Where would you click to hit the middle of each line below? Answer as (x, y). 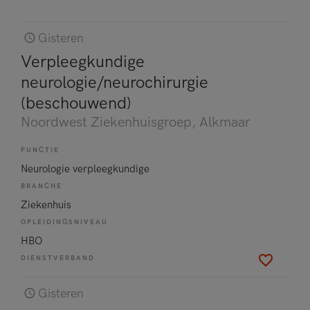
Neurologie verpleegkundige (85, 168)
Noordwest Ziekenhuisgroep (106, 122)
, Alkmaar (221, 122)
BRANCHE (42, 186)
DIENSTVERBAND (58, 258)
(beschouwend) (76, 103)
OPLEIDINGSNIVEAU (64, 222)
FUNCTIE (40, 150)
